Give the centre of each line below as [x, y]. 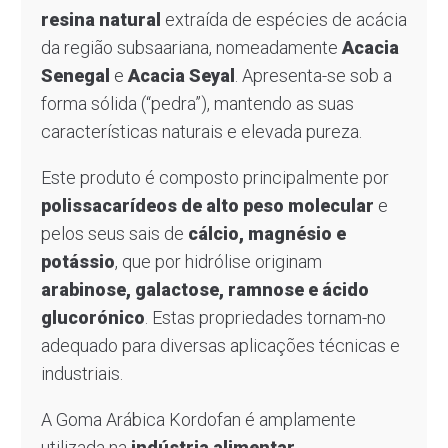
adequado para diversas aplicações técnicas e [220, 345]
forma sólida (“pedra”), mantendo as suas [197, 103]
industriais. [81, 373]
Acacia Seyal [181, 75]
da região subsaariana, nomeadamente [191, 47]
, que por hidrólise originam [218, 261]
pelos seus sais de [114, 233]
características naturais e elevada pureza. [201, 131]
